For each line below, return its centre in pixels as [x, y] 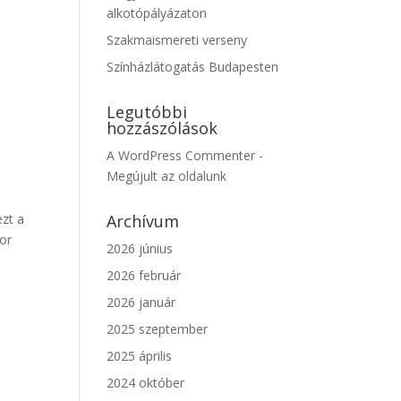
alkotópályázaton [157, 13]
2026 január [141, 302]
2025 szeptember [158, 329]
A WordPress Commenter [181, 155]
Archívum [143, 221]
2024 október [146, 383]
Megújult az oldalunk [167, 176]
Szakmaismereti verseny [177, 40]
